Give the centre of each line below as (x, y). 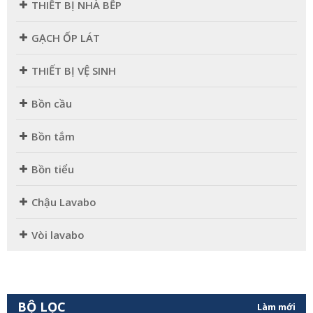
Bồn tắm (53, 137)
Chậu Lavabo (64, 202)
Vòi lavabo (58, 235)
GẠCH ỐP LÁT (66, 38)
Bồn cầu (52, 104)
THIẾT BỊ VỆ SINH (74, 71)
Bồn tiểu (53, 169)
